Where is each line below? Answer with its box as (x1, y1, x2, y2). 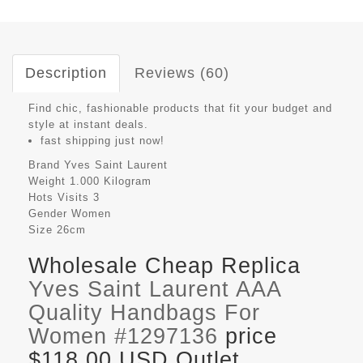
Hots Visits (28, 190, 89, 203)
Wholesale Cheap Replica (28, 253, 301, 278)
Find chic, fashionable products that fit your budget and (28, 101, 332, 114)
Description (25, 64, 107, 81)
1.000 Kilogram (70, 174, 152, 187)
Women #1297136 (28, 323, 218, 348)
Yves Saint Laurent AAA (28, 276, 281, 301)
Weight (28, 174, 66, 187)
